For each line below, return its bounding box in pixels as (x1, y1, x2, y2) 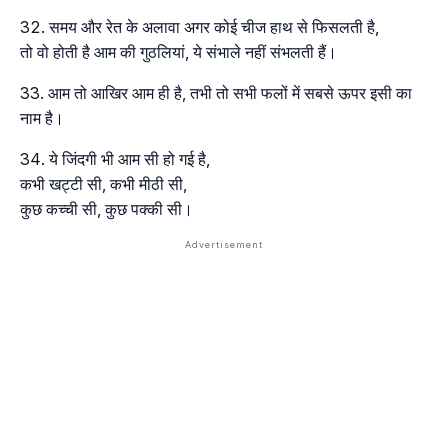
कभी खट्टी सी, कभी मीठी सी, (20, 173, 187, 194)
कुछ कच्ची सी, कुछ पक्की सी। (20, 198, 193, 219)
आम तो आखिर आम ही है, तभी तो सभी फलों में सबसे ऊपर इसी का (48, 82, 412, 103)
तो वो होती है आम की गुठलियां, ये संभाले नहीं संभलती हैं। (20, 41, 337, 62)
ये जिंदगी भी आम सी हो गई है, (49, 148, 210, 169)
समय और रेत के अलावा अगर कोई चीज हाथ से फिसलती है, (49, 16, 379, 37)
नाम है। (20, 107, 64, 128)
